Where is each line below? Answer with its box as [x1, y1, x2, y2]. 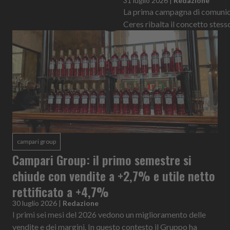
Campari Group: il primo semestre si [12, 150, 191, 169]
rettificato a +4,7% [12, 182, 109, 201]
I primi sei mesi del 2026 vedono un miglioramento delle [12, 209, 206, 219]
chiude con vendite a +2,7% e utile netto [12, 166, 215, 185]
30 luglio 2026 [12, 198, 57, 207]
